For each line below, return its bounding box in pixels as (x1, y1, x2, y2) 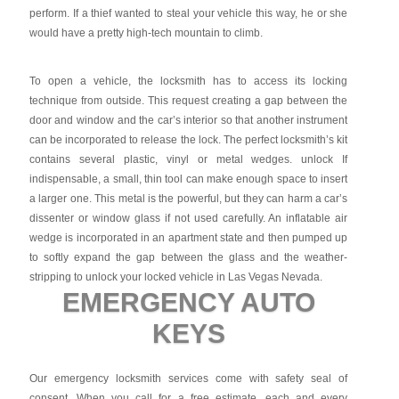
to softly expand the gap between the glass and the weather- (28, 251, 348, 264)
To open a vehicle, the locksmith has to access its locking (28, 75, 348, 87)
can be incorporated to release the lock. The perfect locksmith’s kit (28, 134, 348, 146)
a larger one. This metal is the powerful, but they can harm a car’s (28, 192, 348, 205)
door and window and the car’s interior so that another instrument (28, 114, 348, 126)
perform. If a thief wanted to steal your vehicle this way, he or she (28, 7, 348, 20)
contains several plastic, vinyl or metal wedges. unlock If (28, 153, 348, 166)
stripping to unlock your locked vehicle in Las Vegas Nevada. (28, 271, 322, 283)
